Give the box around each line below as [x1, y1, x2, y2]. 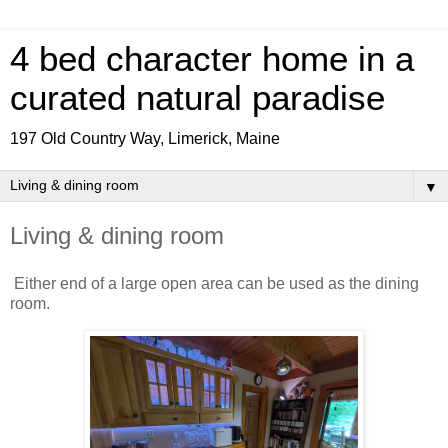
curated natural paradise [10, 79, 385, 117]
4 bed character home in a [10, 40, 414, 78]
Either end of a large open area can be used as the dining [10, 274, 419, 292]
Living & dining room [10, 222, 224, 249]
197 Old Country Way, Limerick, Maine [10, 130, 280, 147]
